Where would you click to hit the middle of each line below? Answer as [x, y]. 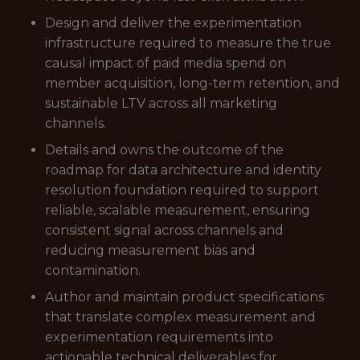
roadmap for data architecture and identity [183, 170]
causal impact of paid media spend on [166, 63]
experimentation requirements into [159, 337]
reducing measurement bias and [150, 250]
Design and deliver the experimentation [173, 23]
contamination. [93, 270]
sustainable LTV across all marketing [161, 103]
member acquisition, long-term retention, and [192, 83]
